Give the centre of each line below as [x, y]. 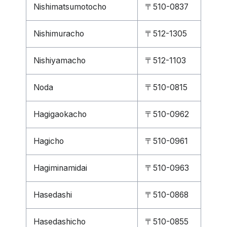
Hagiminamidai [60, 168]
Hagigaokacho [60, 114]
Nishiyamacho [60, 61]
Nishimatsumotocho [70, 7]
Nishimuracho [59, 34]
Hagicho [49, 141]
